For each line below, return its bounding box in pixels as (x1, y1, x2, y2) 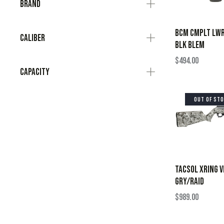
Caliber (20, 32, 45, 44)
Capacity (20, 66, 49, 78)
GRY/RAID (175, 175, 204, 187)
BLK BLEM (175, 39, 204, 51)
